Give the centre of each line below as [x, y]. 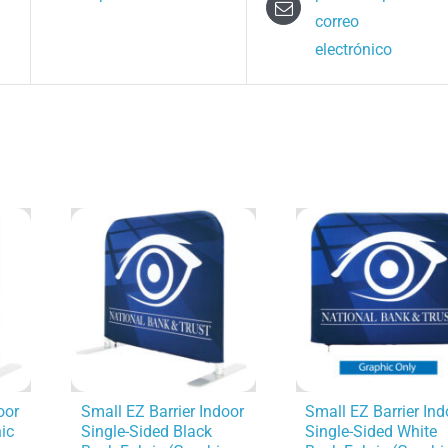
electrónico [354, 49]
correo [337, 21]
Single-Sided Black [146, 431]
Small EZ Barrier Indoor [162, 411]
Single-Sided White [371, 431]
